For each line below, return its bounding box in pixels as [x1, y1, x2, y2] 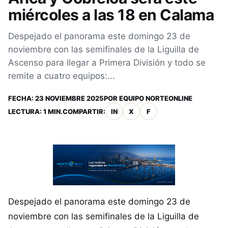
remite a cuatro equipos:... [8, 71, 115, 81]
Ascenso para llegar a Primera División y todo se [8, 58, 206, 68]
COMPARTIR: [63, 107, 105, 116]
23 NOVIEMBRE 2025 [35, 94, 104, 102]
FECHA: [8, 94, 35, 102]
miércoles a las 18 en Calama [8, 6, 214, 24]
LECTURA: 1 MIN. [8, 107, 63, 116]
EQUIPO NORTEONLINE [119, 94, 192, 102]
